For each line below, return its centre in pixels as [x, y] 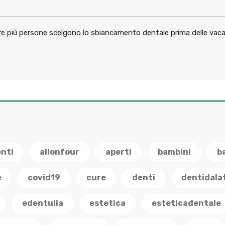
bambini [174, 152]
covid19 [44, 178]
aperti [119, 152]
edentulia [43, 203]
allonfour [60, 152]
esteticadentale [186, 203]
